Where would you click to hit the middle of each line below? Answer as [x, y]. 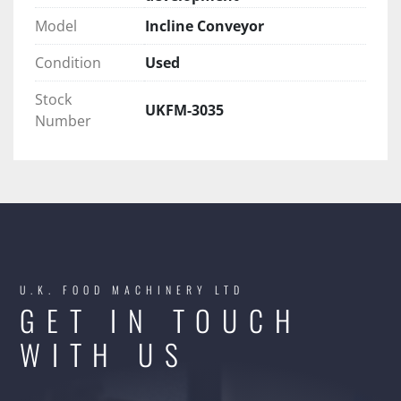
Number [63, 121]
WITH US [105, 354]
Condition [68, 63]
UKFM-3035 [184, 111]
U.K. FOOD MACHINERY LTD [132, 290]
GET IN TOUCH [161, 320]
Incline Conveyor [205, 26]
